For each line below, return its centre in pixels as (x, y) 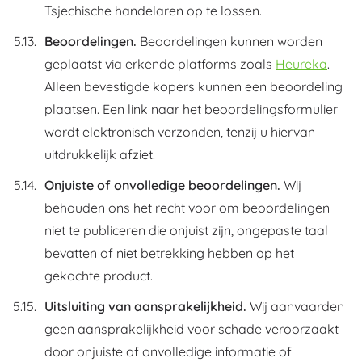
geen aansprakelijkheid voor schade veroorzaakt (192, 329)
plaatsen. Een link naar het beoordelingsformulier (191, 109)
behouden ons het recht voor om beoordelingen (187, 208)
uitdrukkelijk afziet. (100, 154)
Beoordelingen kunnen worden (229, 41)
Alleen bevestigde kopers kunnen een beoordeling (194, 86)
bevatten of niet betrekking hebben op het (169, 253)
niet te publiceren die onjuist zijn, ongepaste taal (186, 230)
